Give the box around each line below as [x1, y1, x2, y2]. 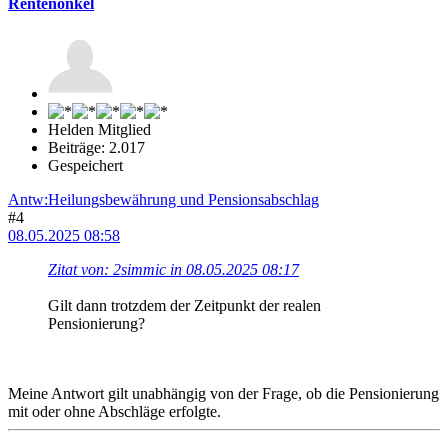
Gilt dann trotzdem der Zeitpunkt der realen [48, 297, 321, 315]
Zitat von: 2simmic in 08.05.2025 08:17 [48, 261, 299, 279]
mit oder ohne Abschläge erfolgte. [8, 403, 221, 421]
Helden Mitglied [48, 121, 151, 139]
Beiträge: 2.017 [48, 139, 145, 157]
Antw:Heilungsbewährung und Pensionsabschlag [8, 191, 319, 209]
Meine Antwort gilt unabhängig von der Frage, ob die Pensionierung [8, 385, 439, 403]
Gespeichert [48, 157, 123, 175]
